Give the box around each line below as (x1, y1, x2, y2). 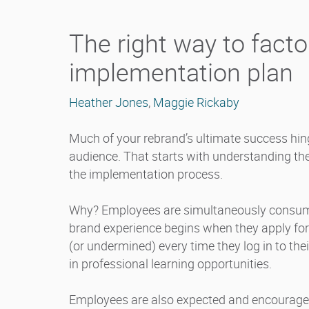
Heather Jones (69, 94, 148, 111)
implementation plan (69, 55, 293, 89)
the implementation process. (69, 166, 223, 183)
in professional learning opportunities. (69, 255, 272, 272)
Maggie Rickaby (153, 94, 239, 111)
